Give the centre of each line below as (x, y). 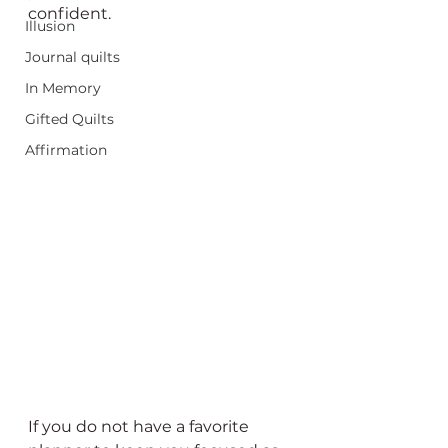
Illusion (50, 26)
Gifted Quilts (69, 119)
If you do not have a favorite (140, 427)
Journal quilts (72, 57)
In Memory (63, 88)
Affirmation (66, 150)
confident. (69, 14)
